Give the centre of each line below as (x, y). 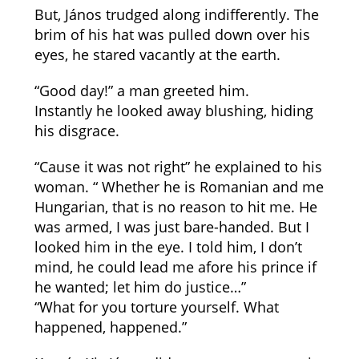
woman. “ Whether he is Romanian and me (179, 187)
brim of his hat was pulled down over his (172, 34)
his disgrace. (77, 131)
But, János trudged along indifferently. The (176, 14)
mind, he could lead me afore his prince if (175, 267)
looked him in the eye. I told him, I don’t (168, 247)
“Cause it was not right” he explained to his (178, 167)
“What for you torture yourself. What (156, 307)
